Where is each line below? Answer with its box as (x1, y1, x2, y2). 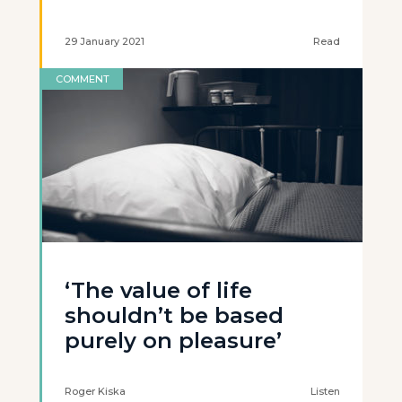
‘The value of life (65, 277, 252, 303)
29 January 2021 (65, 35, 144, 48)
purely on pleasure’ (65, 328, 282, 354)
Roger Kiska (65, 385, 126, 398)
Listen (310, 385, 340, 398)
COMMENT (56, 73, 109, 85)
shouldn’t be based (65, 302, 284, 328)
